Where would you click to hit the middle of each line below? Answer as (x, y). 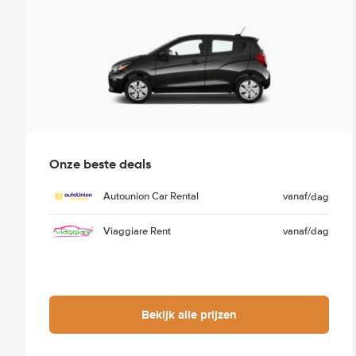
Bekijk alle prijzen (189, 314)
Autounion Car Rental (151, 197)
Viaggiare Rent (137, 231)
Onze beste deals (100, 164)
